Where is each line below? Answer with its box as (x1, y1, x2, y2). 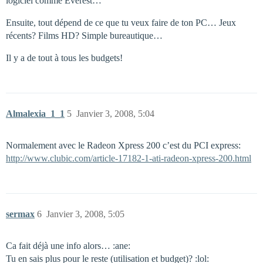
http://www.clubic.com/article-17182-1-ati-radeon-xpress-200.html (6, 153, 251, 163)
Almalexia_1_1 (6, 109, 65, 119)
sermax (6, 209, 35, 219)
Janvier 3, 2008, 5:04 (76, 109, 154, 119)
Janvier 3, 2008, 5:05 (46, 209, 124, 219)
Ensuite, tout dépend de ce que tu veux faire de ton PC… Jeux (6, 18, 236, 28)
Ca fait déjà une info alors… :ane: (6, 241, 130, 251)
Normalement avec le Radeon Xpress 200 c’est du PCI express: (6, 140, 241, 150)
